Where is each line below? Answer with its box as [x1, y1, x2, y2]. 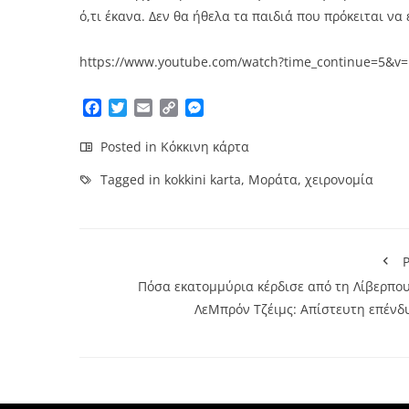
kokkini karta [164, 170, 241, 188]
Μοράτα [248, 170, 298, 188]
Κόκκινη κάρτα [161, 137, 249, 155]
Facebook [101, 97, 167, 118]
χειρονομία [305, 170, 373, 188]
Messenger [204, 97, 279, 118]
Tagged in [97, 170, 164, 188]
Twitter [127, 97, 175, 118]
